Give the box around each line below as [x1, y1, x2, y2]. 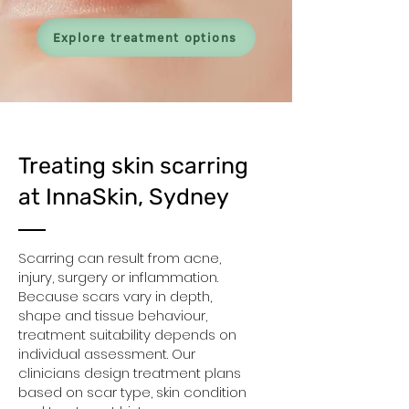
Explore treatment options [52, 27, 237, 47]
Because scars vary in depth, [18, 286, 212, 306]
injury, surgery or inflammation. [18, 267, 218, 287]
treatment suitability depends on [18, 324, 236, 344]
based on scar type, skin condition [18, 382, 246, 402]
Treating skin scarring [18, 152, 248, 179]
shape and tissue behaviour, [18, 305, 207, 325]
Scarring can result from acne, [18, 247, 221, 267]
